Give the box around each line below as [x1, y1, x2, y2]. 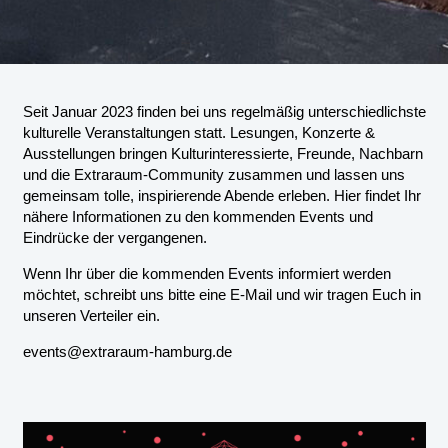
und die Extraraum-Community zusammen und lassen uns [22, 166, 405, 184]
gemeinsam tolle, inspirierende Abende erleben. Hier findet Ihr [22, 187, 421, 205]
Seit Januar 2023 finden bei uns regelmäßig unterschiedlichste [22, 103, 426, 121]
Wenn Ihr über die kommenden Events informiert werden [22, 265, 391, 283]
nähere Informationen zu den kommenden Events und [22, 208, 373, 226]
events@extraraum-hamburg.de [22, 343, 232, 361]
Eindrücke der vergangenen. [22, 229, 207, 247]
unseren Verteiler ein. [22, 307, 160, 325]
